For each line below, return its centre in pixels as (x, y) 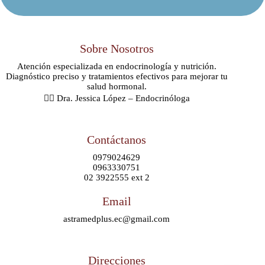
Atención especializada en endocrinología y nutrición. (117, 66)
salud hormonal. (117, 86)
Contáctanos (117, 140)
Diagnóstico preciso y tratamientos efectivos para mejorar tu (117, 76)
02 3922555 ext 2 (117, 177)
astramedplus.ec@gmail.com (117, 219)
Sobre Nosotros (117, 49)
